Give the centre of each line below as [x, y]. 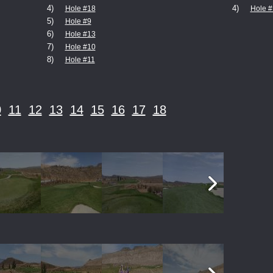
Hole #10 [80, 47]
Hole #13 [80, 34]
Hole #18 [80, 9]
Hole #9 [78, 21]
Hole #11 [80, 60]
